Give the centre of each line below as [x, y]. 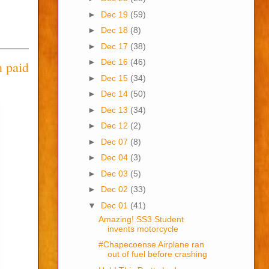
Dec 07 [115, 141]
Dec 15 [115, 78]
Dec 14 [115, 94]
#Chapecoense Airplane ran [151, 245]
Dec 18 [115, 30]
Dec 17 [115, 46]
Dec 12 [115, 126]
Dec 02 [115, 189]
